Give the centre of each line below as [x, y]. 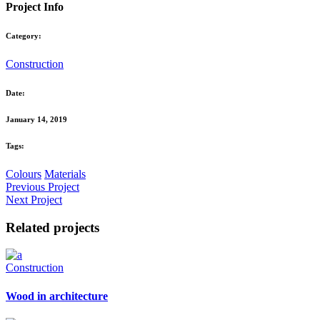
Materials [65, 174]
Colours [24, 174]
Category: [24, 36]
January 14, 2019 [36, 120]
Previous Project [42, 187]
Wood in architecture [57, 296]
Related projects [52, 227]
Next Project [34, 200]
